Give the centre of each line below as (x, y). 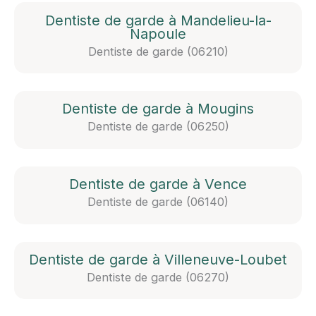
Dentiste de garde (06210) (158, 51)
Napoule (158, 34)
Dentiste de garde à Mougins (158, 109)
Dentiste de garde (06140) (158, 202)
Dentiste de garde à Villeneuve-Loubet (158, 259)
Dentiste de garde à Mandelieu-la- (158, 20)
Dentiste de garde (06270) (158, 277)
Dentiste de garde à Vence (158, 184)
